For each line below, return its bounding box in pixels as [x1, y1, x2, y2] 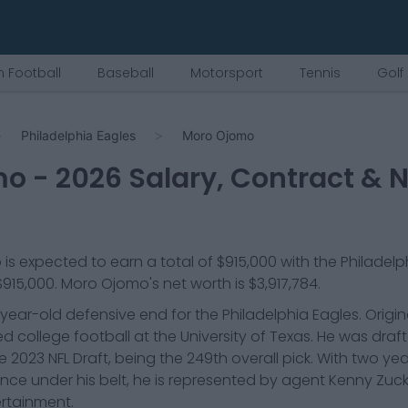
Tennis [300, 64, 341, 82]
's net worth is [148, 273, 249, 294]
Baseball [97, 64, 154, 82]
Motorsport [190, 64, 263, 82]
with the [276, 251, 341, 272]
